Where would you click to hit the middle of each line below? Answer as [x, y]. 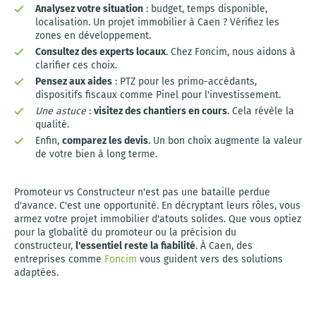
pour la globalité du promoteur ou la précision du [125, 232]
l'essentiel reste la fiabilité [135, 246]
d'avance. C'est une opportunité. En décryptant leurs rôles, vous [157, 206]
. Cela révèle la [261, 111]
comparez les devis [105, 141]
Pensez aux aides [74, 81]
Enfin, [49, 141]
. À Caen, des [224, 246]
